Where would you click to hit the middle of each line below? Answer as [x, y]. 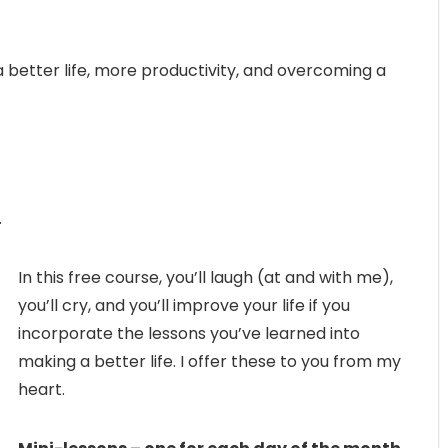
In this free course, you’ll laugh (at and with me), [205, 277]
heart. [41, 389]
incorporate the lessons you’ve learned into [189, 333]
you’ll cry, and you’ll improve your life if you [184, 305]
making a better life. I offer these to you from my [209, 361]
